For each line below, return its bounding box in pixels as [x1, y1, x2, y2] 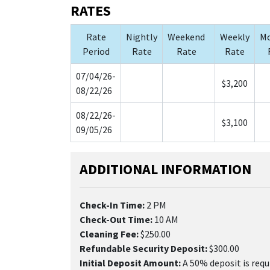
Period [82, 45, 110, 57]
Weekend [168, 30, 205, 43]
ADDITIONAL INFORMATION [80, 159, 251, 178]
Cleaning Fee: [80, 227, 139, 240]
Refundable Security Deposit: [80, 242, 207, 254]
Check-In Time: [80, 198, 145, 211]
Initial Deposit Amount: [80, 256, 181, 269]
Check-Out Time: [80, 213, 152, 225]
